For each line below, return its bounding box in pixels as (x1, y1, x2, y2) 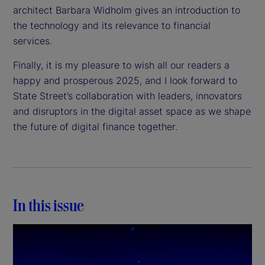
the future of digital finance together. (13, 120, 177, 132)
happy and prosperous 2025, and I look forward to (13, 74, 237, 86)
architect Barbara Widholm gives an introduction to (13, 4, 240, 16)
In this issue (13, 195, 84, 215)
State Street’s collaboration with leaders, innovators (13, 89, 242, 102)
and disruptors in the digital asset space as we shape (13, 105, 251, 117)
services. (13, 34, 52, 47)
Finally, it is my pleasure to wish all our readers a (13, 59, 230, 71)
